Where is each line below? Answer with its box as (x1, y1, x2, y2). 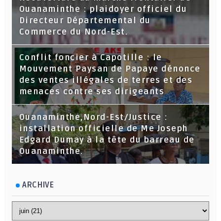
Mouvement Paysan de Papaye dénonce (19, 64, 201, 74)
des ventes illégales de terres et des (19, 75, 193, 85)
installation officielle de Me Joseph (19, 123, 188, 134)
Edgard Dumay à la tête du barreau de (19, 135, 195, 145)
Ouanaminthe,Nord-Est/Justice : (19, 112, 168, 122)
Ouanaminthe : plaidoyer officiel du (19, 4, 187, 14)
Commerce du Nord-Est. (19, 27, 128, 37)
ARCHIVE (22, 180, 54, 190)
